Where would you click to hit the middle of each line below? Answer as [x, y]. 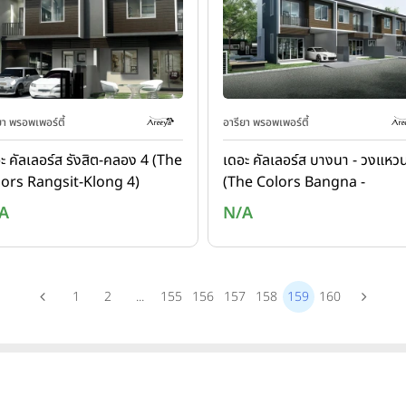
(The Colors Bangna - [294, 182]
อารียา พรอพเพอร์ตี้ [266, 122]
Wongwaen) [264, 204]
